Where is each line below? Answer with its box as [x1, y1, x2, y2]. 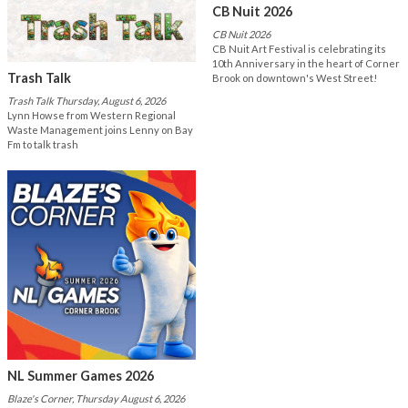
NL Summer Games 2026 [7, 367, 154, 383]
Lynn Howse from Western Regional [7, 109, 176, 122]
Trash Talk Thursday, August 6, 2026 [7, 95, 166, 107]
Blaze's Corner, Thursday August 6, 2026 [7, 392, 185, 404]
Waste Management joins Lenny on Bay [7, 124, 193, 137]
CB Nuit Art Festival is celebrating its [211, 42, 386, 55]
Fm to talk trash [7, 138, 78, 151]
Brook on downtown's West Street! [211, 71, 377, 84]
